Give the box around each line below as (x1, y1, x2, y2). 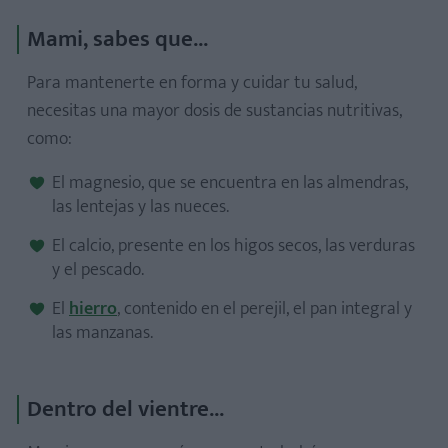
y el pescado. (52, 255, 144, 285)
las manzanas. (52, 318, 153, 348)
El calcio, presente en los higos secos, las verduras (52, 231, 415, 261)
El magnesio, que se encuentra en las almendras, (52, 168, 408, 198)
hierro (69, 294, 117, 324)
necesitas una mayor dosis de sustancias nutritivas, (27, 96, 402, 126)
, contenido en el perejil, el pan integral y (117, 294, 412, 324)
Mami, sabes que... (27, 20, 208, 58)
